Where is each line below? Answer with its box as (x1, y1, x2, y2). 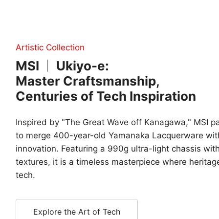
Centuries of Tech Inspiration (16, 88, 196, 104)
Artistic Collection (16, 43, 85, 52)
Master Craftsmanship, (16, 73, 160, 88)
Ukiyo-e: (53, 58, 109, 73)
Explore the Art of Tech (33, 207, 120, 217)
